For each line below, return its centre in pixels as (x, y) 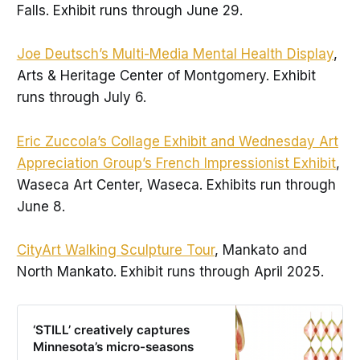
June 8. (41, 206)
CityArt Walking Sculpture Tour (115, 250)
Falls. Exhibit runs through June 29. (129, 11)
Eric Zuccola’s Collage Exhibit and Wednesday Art (177, 141)
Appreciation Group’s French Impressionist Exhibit (176, 163)
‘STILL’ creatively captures (112, 329)
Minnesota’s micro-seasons (114, 346)
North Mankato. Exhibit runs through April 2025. (170, 271)
